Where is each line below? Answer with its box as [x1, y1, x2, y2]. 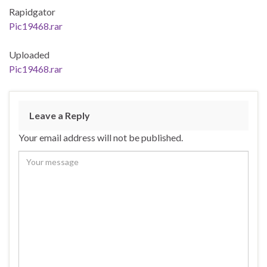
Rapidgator [9, 6, 55, 18]
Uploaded [9, 49, 49, 61]
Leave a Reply [29, 110, 90, 122]
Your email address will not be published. [18, 132, 183, 144]
